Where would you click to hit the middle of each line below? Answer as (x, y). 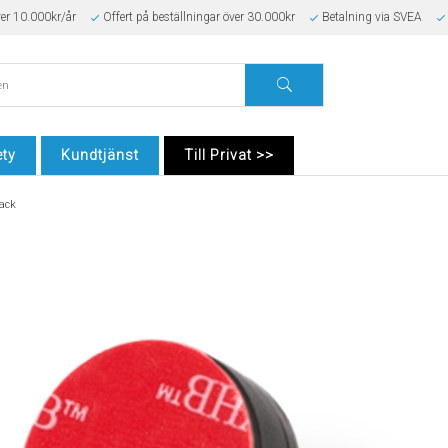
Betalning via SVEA (371, 17)
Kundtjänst (100, 155)
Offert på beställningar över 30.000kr (198, 17)
